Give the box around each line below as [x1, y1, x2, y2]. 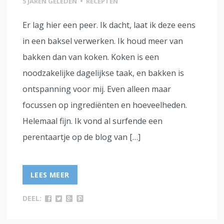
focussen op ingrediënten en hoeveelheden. [22, 99, 187, 110]
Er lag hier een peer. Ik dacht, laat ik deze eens [22, 19, 195, 30]
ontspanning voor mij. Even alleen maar [22, 83, 171, 94]
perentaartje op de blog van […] [22, 131, 140, 142]
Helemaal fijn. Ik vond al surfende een [22, 115, 162, 126]
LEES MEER [30, 169, 69, 179]
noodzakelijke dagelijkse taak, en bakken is [22, 67, 184, 78]
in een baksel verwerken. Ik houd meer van [22, 35, 183, 46]
